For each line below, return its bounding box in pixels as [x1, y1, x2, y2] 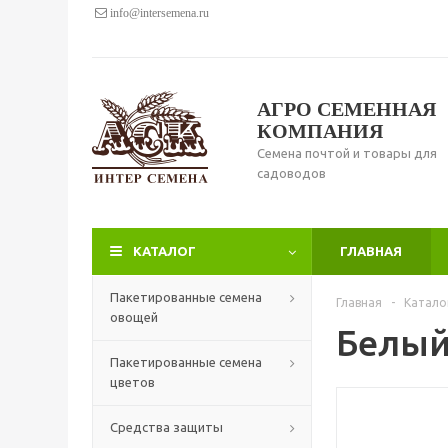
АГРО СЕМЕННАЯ [257, 98, 436, 120]
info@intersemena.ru [107, 7, 209, 19]
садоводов [257, 166, 326, 180]
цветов [110, 375, 155, 389]
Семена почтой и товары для [257, 146, 437, 160]
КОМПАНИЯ [257, 120, 383, 142]
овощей [110, 310, 158, 324]
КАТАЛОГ [133, 244, 196, 258]
